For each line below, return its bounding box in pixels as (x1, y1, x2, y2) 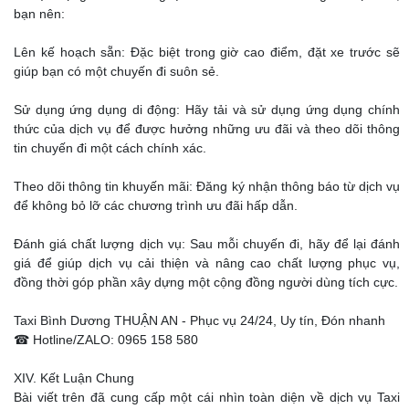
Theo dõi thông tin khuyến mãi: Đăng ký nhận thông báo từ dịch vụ (14, 179, 400, 194)
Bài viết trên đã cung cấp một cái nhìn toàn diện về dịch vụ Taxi (14, 390, 400, 405)
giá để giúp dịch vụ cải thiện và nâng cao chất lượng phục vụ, (14, 256, 400, 271)
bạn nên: (14, 6, 65, 22)
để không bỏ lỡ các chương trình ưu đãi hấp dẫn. (14, 198, 298, 214)
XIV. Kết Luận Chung (14, 371, 134, 386)
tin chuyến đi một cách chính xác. (14, 141, 206, 156)
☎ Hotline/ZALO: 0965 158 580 (14, 332, 198, 348)
